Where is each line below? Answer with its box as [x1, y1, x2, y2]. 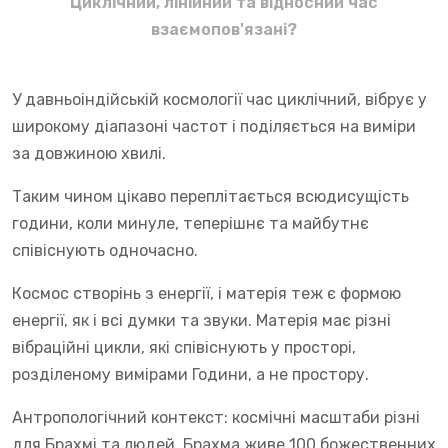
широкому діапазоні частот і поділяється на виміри [12, 116, 416, 136]
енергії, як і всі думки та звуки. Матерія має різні [12, 310, 391, 330]
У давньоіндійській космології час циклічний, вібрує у [12, 89, 427, 109]
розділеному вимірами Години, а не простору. [12, 364, 369, 384]
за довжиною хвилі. [12, 143, 166, 163]
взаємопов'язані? [151, 19, 297, 39]
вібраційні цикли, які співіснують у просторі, [12, 337, 356, 357]
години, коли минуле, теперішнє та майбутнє [12, 213, 369, 233]
